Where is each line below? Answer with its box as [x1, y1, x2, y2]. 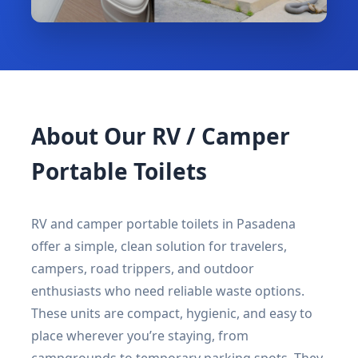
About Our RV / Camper [31, 120, 290, 151]
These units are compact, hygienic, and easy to [31, 304, 312, 322]
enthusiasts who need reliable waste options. [31, 281, 304, 300]
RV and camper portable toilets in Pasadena [31, 214, 296, 233]
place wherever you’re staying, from [31, 326, 249, 344]
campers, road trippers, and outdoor [31, 259, 254, 277]
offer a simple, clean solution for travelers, [31, 237, 287, 255]
